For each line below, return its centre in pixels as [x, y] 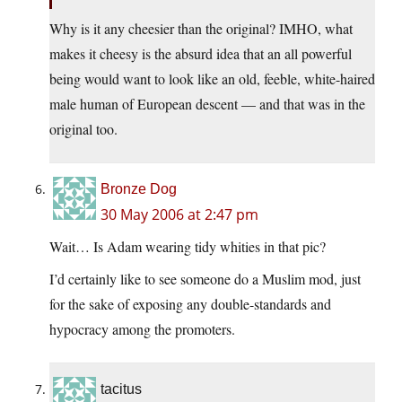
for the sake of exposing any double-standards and [190, 303]
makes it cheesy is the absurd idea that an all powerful [201, 53]
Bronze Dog [139, 188]
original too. [83, 128]
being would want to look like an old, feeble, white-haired [212, 78]
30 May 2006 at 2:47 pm [179, 214]
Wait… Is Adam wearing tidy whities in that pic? [188, 246]
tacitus [121, 389]
